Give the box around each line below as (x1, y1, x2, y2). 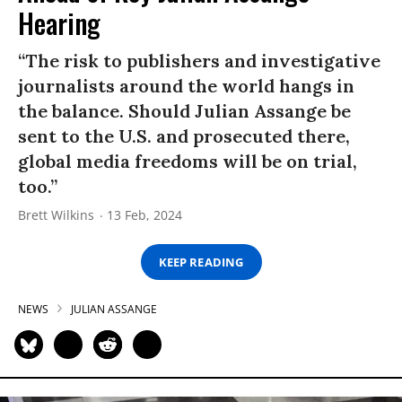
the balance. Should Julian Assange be (18, 100, 351, 123)
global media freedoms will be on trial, (18, 150, 357, 173)
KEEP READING (159, 253, 243, 270)
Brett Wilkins (18, 206, 94, 224)
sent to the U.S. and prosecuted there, (18, 125, 350, 148)
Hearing (18, 3, 100, 44)
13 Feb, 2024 (107, 206, 182, 224)
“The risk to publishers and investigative (18, 49, 380, 73)
